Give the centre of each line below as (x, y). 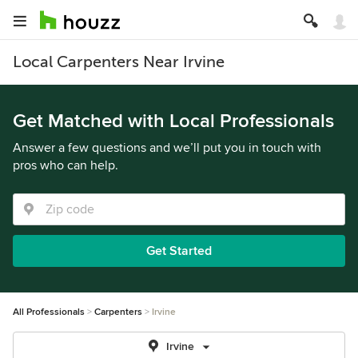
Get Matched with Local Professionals (173, 121)
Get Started (179, 251)
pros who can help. (66, 165)
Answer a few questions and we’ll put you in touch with (167, 148)
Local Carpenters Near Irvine (119, 62)
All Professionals (49, 312)
